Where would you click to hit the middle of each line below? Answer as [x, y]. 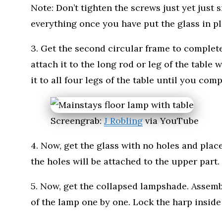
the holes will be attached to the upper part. [125, 161]
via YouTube [171, 120]
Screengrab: [77, 120]
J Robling [123, 120]
